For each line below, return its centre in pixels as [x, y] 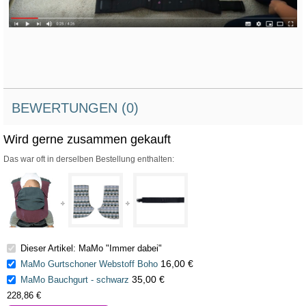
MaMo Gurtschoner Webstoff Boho [89, 264]
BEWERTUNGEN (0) [80, 108]
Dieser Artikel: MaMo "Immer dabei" [90, 248]
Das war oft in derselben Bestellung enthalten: [89, 159]
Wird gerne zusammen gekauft [93, 139]
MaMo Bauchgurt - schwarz [75, 279]
